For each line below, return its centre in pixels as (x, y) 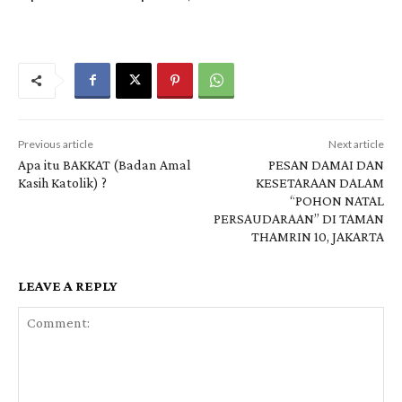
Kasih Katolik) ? (62, 182)
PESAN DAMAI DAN (326, 164)
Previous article (56, 144)
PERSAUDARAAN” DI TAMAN (298, 218)
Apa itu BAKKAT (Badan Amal (105, 164)
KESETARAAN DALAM (319, 182)
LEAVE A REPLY (68, 285)
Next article (356, 144)
